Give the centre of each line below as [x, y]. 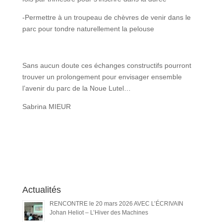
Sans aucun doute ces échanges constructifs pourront [107, 65]
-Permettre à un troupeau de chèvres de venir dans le [106, 17]
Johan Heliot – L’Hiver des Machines [99, 212]
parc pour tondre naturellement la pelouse [88, 28]
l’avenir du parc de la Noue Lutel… [76, 88]
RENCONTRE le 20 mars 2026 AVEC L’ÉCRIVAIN [116, 203]
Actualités [41, 190]
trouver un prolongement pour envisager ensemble [102, 77]
